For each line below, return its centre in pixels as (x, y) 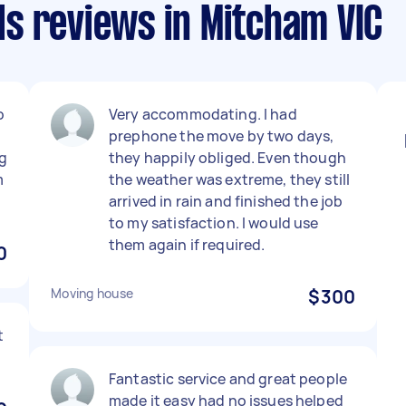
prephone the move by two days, (222, 136)
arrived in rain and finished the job (226, 201)
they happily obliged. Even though (227, 158)
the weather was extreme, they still (230, 179)
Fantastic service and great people (228, 379)
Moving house (92, 293)
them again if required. (187, 245)
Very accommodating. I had (203, 114)
